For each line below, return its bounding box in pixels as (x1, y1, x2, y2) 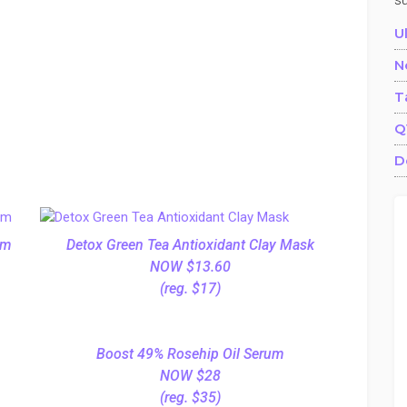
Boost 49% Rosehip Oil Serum (95, 345, 284, 362)
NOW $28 (159, 367, 221, 384)
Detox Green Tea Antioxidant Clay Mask (65, 236, 314, 253)
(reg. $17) (159, 280, 221, 297)
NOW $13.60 (149, 258, 231, 275)
